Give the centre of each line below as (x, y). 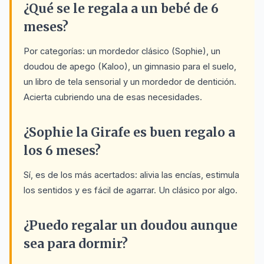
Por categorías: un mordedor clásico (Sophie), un (122, 51)
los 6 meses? (62, 151)
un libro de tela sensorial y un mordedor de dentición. (130, 82)
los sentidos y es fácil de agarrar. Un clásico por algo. (131, 190)
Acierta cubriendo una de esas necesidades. (113, 97)
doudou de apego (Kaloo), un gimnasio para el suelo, (130, 66)
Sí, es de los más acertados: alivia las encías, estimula (131, 175)
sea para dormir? (76, 244)
